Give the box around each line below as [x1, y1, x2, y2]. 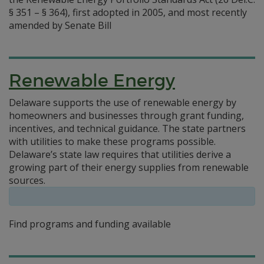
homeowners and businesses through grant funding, [9, 109, 244, 122]
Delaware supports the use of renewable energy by [9, 96, 236, 109]
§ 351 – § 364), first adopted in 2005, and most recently [9, 6, 247, 19]
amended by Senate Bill [9, 19, 111, 32]
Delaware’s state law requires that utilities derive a [9, 148, 231, 161]
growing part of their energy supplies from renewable [9, 161, 249, 174]
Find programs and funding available [9, 217, 171, 230]
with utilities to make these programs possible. [9, 135, 216, 148]
